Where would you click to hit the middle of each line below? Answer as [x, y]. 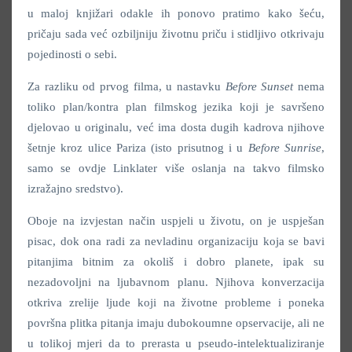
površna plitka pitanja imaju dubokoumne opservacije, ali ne [176, 323]
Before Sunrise [285, 147]
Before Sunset [259, 86]
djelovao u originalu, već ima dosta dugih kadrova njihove [176, 127]
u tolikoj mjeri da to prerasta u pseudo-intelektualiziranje [176, 343]
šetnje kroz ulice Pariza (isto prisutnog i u [138, 147]
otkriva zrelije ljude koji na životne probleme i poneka [176, 302]
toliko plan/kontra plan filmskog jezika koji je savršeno [176, 106]
